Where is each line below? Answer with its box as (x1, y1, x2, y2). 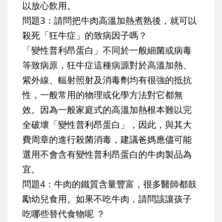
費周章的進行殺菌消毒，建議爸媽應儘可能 (22, 133, 192, 146)
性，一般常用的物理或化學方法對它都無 (22, 89, 183, 101)
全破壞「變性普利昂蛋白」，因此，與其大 (22, 118, 192, 131)
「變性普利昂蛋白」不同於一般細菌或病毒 (22, 44, 192, 56)
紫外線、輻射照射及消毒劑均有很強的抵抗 (22, 74, 192, 86)
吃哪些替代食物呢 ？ (22, 208, 105, 220)
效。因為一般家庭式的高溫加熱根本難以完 (22, 104, 192, 116)
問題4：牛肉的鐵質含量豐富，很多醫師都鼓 (22, 178, 197, 190)
